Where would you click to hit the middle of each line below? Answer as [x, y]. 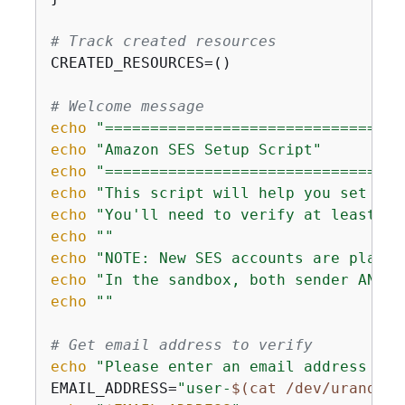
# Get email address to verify [181, 345]
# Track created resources [163, 41]
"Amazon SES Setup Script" [208, 150]
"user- [204, 388]
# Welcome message [127, 106]
